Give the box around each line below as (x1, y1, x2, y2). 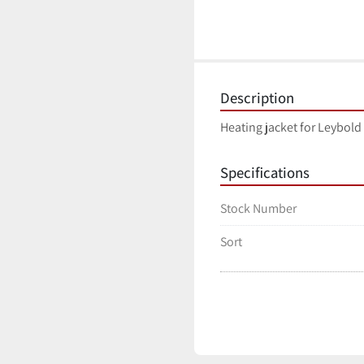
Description (220, 88, 294, 108)
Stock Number (220, 200, 297, 218)
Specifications (220, 162, 310, 183)
